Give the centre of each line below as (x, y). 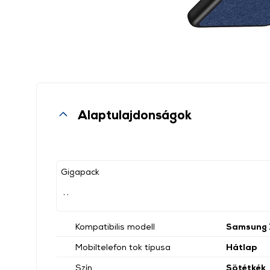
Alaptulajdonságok (135, 115)
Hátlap (242, 247)
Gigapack (80, 171)
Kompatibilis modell (115, 226)
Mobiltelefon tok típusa (123, 247)
